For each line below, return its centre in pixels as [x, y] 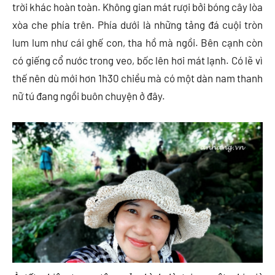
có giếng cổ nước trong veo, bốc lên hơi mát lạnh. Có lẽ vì [137, 60]
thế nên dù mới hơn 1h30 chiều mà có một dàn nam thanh [137, 78]
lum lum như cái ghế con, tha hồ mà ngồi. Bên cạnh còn [137, 42]
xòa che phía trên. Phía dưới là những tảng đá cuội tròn [137, 24]
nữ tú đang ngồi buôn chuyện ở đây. [89, 95]
